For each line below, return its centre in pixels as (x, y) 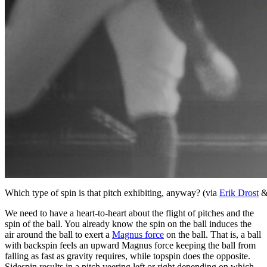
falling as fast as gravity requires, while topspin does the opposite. (128, 256)
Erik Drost (239, 193)
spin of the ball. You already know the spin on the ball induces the (128, 223)
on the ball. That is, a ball (212, 234)
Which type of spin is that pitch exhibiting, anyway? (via (112, 193)
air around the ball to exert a (58, 234)
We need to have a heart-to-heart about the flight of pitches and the (129, 213)
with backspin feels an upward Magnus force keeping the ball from (130, 245)
